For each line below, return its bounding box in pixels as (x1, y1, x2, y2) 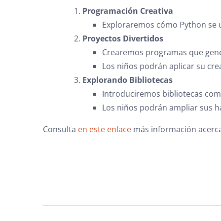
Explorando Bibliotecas (82, 74, 173, 86)
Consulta (43, 124, 78, 135)
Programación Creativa (82, 5, 173, 17)
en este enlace (78, 124, 131, 135)
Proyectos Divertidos (82, 33, 163, 44)
